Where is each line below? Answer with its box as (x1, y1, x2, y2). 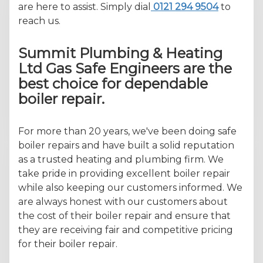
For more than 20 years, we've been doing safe (18, 125, 237, 137)
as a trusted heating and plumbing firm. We (18, 153, 224, 165)
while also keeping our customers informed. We (18, 181, 242, 193)
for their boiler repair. (18, 238, 117, 249)
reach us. (18, 15, 60, 26)
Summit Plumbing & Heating (18, 44, 222, 62)
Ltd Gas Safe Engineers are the (18, 59, 232, 77)
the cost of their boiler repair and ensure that (18, 210, 231, 221)
